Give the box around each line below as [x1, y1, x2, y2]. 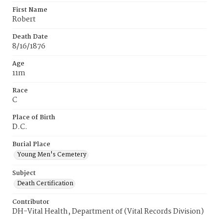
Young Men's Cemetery [17, 150, 87, 160]
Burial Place [12, 139, 50, 150]
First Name [12, 5, 47, 15]
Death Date [12, 32, 48, 42]
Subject [12, 168, 36, 178]
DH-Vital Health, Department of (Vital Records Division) [12, 206, 204, 218]
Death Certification [17, 178, 73, 189]
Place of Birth [12, 112, 55, 123]
